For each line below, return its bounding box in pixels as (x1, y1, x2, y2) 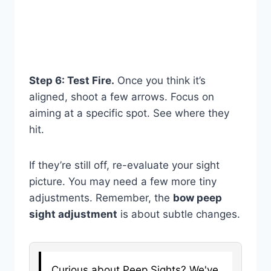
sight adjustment (29, 208, 117, 221)
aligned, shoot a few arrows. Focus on (29, 91, 214, 103)
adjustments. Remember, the (29, 192, 173, 204)
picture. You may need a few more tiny (29, 175, 217, 188)
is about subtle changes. (117, 208, 240, 221)
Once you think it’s (114, 74, 206, 87)
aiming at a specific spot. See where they (29, 107, 229, 120)
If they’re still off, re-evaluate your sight (29, 159, 220, 172)
